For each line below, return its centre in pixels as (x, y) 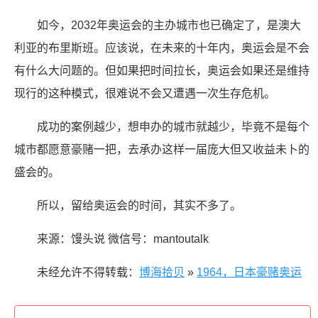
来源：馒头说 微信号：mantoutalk (123, 239)
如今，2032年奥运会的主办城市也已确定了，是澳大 (169, 25)
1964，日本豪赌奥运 (249, 272)
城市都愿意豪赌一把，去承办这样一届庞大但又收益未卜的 (162, 149)
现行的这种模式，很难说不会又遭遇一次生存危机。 (145, 93)
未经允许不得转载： (88, 272)
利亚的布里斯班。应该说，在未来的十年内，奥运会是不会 (162, 48)
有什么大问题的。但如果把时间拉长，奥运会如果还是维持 (162, 71)
